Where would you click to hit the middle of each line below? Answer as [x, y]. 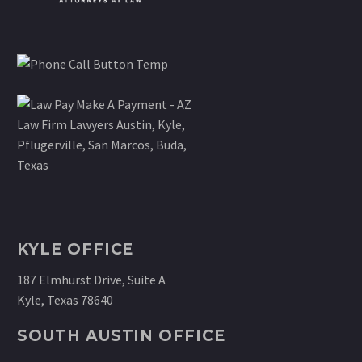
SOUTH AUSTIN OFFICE [122, 336]
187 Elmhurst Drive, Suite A [91, 279]
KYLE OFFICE [76, 250]
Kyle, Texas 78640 [65, 299]
